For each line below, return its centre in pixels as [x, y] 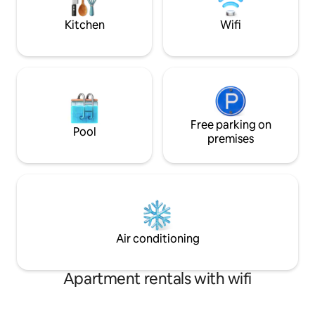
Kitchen [84, 25]
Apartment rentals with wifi [157, 279]
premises [231, 139]
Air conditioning [157, 239]
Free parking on [231, 125]
